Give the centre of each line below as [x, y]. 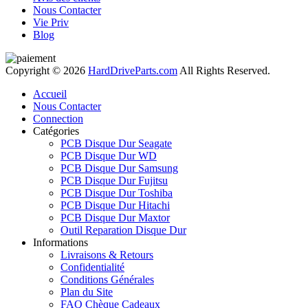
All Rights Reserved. [224, 70]
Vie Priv [51, 22]
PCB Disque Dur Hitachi [115, 205]
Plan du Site [87, 291]
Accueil [50, 93]
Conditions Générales [107, 279]
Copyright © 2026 [47, 70]
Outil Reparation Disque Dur [123, 230]
